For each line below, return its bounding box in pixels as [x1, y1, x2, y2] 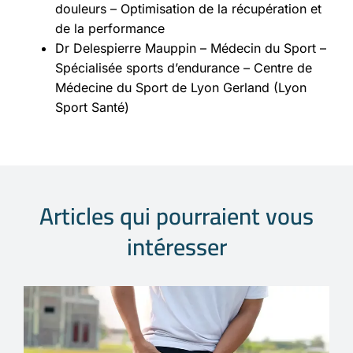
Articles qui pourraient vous [39, 194, 314, 239]
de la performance [55, 20, 165, 37]
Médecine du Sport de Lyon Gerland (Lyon [55, 80, 307, 96]
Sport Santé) [55, 99, 129, 116]
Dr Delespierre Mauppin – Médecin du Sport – [55, 40, 326, 57]
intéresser [126, 225, 227, 269]
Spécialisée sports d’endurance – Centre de [55, 60, 312, 76]
